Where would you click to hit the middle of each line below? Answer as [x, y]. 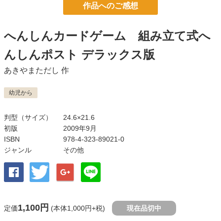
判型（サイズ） [28, 117]
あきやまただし [32, 70]
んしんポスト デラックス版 [79, 55]
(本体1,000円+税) [77, 208]
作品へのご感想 [110, 6]
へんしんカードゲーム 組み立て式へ [107, 36]
